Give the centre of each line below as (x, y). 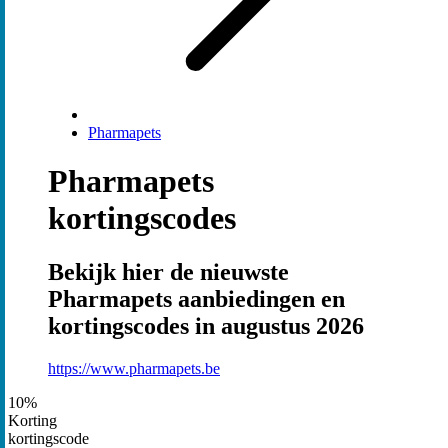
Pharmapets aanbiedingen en (196, 298)
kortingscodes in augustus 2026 (206, 325)
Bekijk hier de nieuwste (168, 271)
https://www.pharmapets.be (134, 368)
